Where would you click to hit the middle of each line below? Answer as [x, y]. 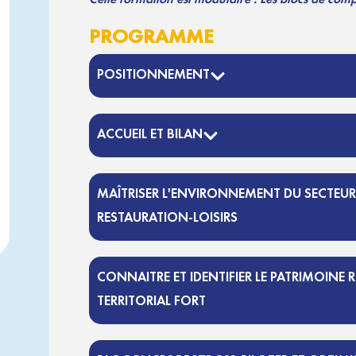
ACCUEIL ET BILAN [150, 133]
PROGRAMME [151, 36]
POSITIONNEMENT [153, 74]
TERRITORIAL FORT [151, 300]
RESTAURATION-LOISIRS [167, 217]
